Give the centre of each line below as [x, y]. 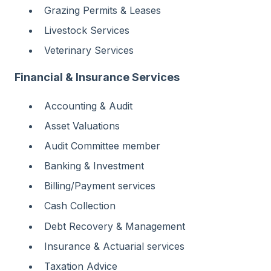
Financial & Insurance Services [97, 77]
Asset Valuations [82, 126]
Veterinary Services [89, 51]
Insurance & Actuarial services [114, 246]
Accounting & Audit [88, 106]
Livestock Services [87, 30]
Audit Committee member [102, 145]
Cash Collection [80, 206]
